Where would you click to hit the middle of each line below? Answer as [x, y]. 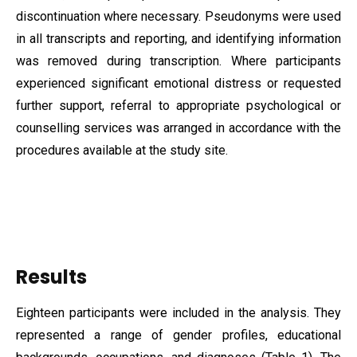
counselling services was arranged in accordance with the [178, 128]
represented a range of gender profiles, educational [178, 335]
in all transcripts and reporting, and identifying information [178, 39]
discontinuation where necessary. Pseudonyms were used [178, 16]
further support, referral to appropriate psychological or [178, 106]
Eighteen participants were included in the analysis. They [178, 313]
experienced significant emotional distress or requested [178, 83]
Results [51, 277]
